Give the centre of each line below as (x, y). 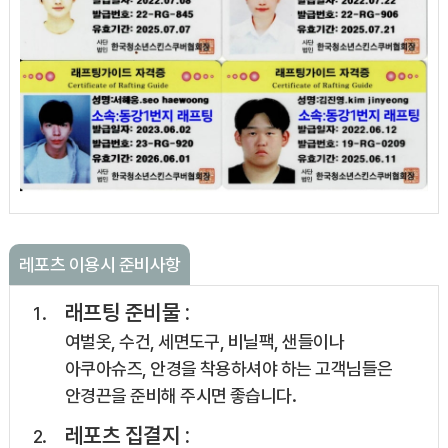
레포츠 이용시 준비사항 (99, 265)
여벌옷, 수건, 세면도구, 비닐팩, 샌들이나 (204, 342)
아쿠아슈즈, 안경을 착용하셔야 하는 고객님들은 (228, 369)
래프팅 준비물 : (127, 312)
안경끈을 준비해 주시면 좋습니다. (180, 396)
